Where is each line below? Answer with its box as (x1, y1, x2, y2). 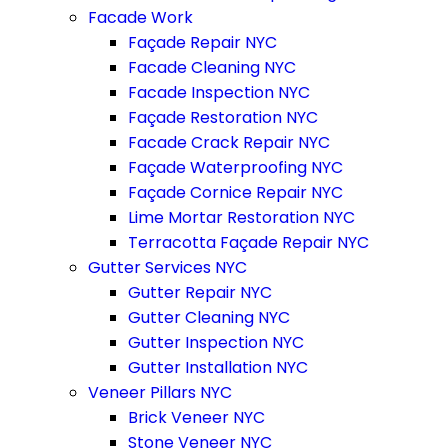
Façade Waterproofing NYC (128, 156, 343, 179)
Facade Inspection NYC (128, 81, 310, 104)
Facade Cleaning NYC (128, 56, 296, 79)
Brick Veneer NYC (128, 406, 265, 429)
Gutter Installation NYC (128, 356, 308, 379)
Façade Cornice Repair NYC (128, 181, 343, 204)
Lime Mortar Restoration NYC (128, 206, 355, 229)
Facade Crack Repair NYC (128, 131, 330, 154)
